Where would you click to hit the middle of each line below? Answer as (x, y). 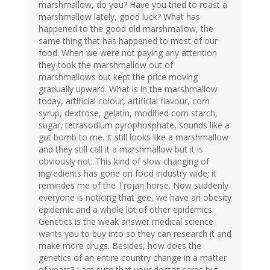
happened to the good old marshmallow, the (126, 29)
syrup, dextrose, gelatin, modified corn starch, (128, 113)
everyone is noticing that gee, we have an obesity (135, 198)
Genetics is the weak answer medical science (126, 222)
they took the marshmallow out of (106, 65)
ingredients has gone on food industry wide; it (127, 174)
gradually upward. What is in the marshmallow (128, 89)
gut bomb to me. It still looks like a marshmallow (133, 137)
